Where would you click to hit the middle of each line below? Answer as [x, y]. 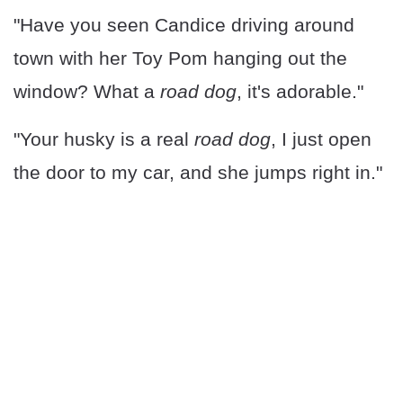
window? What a [87, 92]
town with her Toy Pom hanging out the [180, 58]
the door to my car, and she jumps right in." [198, 173]
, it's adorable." [300, 92]
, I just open [321, 139]
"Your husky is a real [104, 139]
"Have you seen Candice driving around [184, 25]
